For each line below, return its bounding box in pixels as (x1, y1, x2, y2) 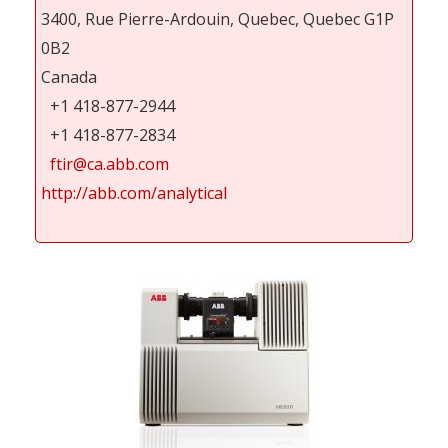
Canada (41, 65, 97, 88)
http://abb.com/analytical (41, 181, 227, 204)
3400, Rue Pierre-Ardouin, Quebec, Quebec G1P (41, 7, 394, 30)
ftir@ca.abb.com (50, 152, 169, 175)
